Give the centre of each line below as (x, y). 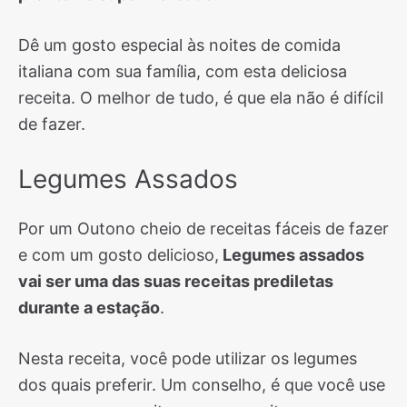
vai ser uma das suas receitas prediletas (176, 281)
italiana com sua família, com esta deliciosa (183, 71)
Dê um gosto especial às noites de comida (179, 45)
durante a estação (89, 308)
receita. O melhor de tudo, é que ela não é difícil (201, 98)
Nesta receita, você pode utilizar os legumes (188, 358)
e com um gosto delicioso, (119, 255)
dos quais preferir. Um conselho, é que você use (202, 385)
